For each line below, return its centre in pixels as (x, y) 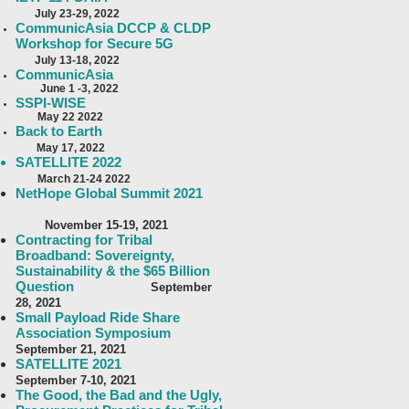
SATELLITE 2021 (68, 364)
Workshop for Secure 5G (94, 43)
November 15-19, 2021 (92, 225)
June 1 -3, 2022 (67, 89)
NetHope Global (68, 193)
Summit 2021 (162, 193)
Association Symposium (93, 333)
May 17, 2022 (69, 148)
